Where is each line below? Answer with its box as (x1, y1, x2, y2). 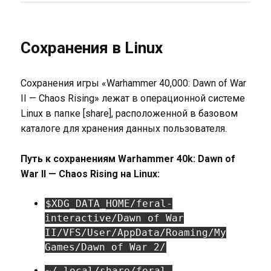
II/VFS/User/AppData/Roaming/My (44, 227, 226, 238)
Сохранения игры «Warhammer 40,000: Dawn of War (20, 77, 246, 89)
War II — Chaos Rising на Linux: (20, 168, 160, 180)
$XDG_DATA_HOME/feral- (45, 198, 172, 209)
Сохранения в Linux (20, 39, 163, 57)
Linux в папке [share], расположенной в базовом (20, 108, 238, 119)
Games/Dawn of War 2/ (44, 241, 166, 253)
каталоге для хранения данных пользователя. (20, 123, 227, 134)
